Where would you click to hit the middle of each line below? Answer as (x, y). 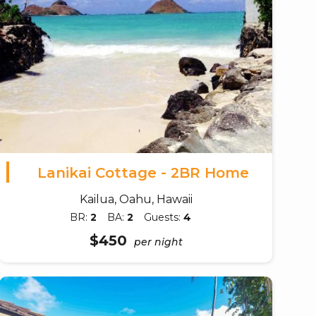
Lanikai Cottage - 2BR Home (143, 172)
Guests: (164, 217)
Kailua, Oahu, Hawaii (136, 199)
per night (158, 242)
